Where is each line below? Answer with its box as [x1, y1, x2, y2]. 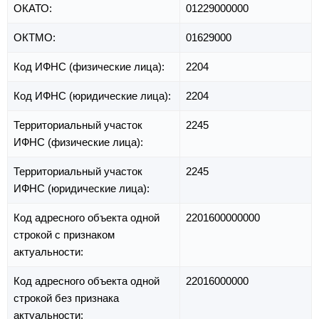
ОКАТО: [14, 2, 55, 15]
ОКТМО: [14, 31, 58, 44]
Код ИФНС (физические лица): [14, 61, 167, 73]
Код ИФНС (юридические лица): [14, 90, 174, 103]
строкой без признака [14, 292, 119, 305]
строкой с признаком [14, 229, 115, 241]
